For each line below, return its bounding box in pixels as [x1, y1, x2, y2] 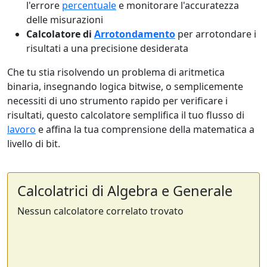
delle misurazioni [26, 13, 103, 26]
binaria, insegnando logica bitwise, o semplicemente [7, 80, 243, 93]
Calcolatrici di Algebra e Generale [17, 181, 232, 200]
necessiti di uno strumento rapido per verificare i [7, 94, 228, 107]
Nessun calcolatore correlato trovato [17, 204, 184, 218]
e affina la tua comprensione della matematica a [36, 123, 254, 136]
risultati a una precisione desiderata [26, 42, 188, 55]
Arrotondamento [94, 27, 175, 41]
